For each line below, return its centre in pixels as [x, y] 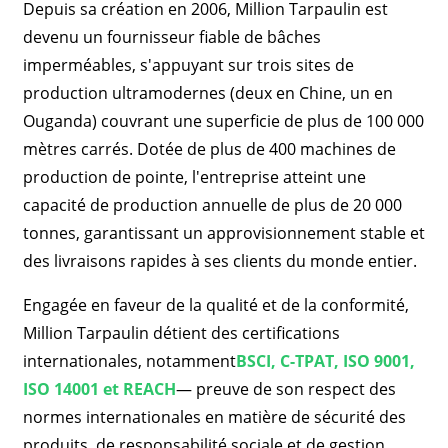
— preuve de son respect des [285, 389]
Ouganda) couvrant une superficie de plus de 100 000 [223, 121]
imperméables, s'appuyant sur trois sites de [188, 65]
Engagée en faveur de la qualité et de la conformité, [215, 305]
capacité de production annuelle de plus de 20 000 [212, 205]
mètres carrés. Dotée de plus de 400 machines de [209, 149]
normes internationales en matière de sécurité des [214, 417]
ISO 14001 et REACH [99, 389]
